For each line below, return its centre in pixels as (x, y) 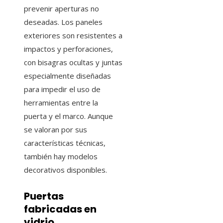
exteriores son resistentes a (73, 35)
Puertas (44, 196)
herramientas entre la (61, 102)
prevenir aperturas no (61, 8)
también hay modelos (61, 156)
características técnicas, (65, 143)
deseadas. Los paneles (63, 22)
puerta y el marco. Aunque (68, 116)
